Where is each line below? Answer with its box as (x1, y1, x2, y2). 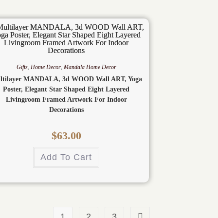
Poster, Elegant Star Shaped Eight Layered (3, 86, 129, 93)
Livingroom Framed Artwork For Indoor (5, 96, 127, 104)
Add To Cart (40, 152, 92, 163)
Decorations (49, 106, 84, 114)
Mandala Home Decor (63, 64, 116, 71)
